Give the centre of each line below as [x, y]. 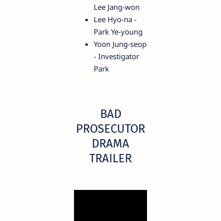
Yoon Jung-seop [120, 44]
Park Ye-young [118, 32]
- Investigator [116, 56]
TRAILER [110, 158]
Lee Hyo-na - [115, 19]
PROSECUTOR [110, 129]
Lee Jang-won [117, 7]
